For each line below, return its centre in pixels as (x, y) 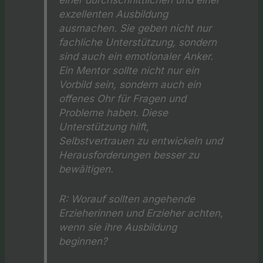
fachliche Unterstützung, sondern (138, 42)
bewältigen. (86, 168)
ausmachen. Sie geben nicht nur (135, 28)
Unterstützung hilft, (104, 126)
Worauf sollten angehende (132, 198)
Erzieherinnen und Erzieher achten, (141, 213)
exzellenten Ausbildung (114, 14)
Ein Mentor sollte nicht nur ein (129, 70)
